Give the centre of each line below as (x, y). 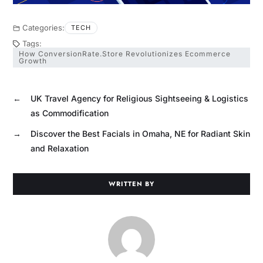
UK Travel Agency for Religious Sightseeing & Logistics (139, 98)
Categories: (43, 27)
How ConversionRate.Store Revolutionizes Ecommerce (124, 53)
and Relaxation (59, 148)
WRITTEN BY (131, 183)
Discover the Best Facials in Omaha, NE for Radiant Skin (140, 133)
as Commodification (69, 113)
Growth (33, 60)
